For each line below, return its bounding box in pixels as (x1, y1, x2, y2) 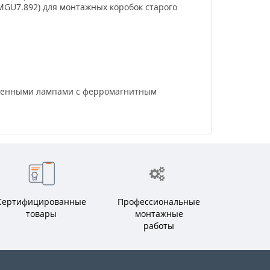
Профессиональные (118, 195, 200, 207)
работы (143, 219, 174, 231)
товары (26, 207, 57, 219)
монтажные (134, 207, 183, 219)
